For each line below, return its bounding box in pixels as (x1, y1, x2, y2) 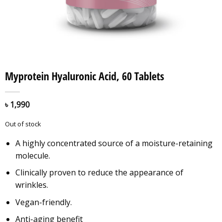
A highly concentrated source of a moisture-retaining (15, 137, 213, 149)
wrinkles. (15, 179, 48, 191)
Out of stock (4, 119, 41, 129)
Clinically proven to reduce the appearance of (15, 167, 183, 178)
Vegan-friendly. (15, 196, 72, 208)
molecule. (15, 150, 50, 161)
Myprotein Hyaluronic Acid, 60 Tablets (4, 68, 164, 84)
